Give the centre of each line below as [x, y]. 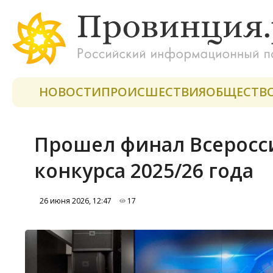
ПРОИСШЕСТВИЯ [154, 92]
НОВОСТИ [70, 92]
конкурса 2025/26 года [144, 170]
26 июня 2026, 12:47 [74, 201]
